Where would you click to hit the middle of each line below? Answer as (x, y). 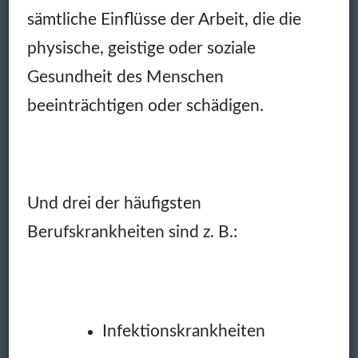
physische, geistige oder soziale (141, 49)
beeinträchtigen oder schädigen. (145, 106)
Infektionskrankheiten (183, 332)
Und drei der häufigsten (114, 204)
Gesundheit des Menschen (125, 78)
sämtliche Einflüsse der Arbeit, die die (164, 20)
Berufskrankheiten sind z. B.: (132, 233)
